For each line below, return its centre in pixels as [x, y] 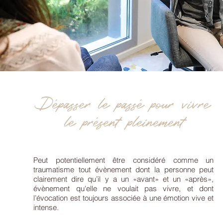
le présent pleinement [123, 121]
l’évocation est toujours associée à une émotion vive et [124, 198]
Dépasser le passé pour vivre [123, 103]
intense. [46, 207]
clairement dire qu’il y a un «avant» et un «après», [124, 179]
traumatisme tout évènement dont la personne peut [124, 169]
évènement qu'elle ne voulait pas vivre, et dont [124, 188]
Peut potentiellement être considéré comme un [124, 160]
